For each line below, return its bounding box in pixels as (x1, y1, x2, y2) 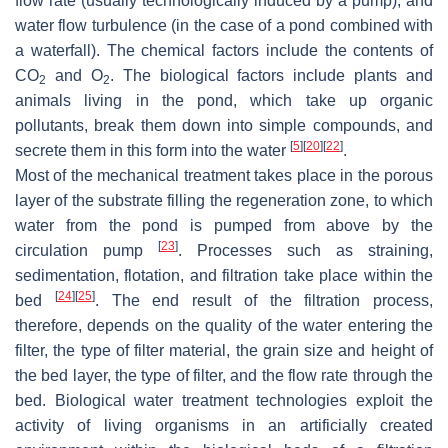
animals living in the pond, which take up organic (15, 92, 433, 110)
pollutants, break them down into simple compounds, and (15, 117, 433, 135)
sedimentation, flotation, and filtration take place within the (15, 267, 433, 285)
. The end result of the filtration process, (94, 292, 433, 310)
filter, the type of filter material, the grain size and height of (15, 342, 433, 360)
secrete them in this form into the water (15, 142, 290, 160)
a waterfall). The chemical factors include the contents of (15, 42, 433, 60)
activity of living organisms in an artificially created (15, 417, 433, 435)
